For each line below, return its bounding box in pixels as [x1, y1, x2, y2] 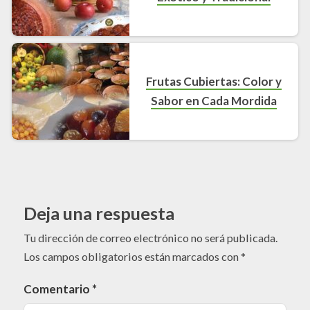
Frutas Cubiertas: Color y [146, 73, 282, 89]
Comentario [24, 281, 92, 296]
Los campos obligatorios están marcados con [24, 249, 241, 263]
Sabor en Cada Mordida [151, 93, 277, 108]
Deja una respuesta [24, 202, 174, 224]
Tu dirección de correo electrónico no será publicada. [24, 230, 277, 244]
